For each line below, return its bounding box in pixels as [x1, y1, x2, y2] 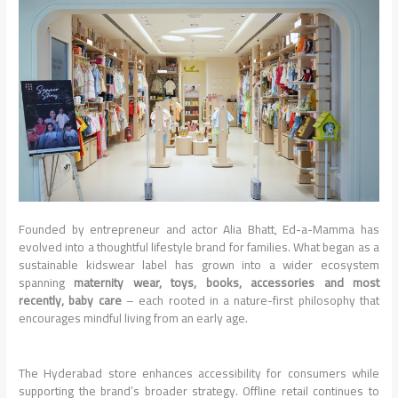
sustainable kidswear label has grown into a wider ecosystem [19, 253, 379, 277]
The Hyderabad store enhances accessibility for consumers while [19, 362, 379, 386]
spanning [19, 271, 75, 295]
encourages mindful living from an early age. [19, 306, 249, 330]
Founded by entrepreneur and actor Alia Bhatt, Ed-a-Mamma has [19, 218, 379, 242]
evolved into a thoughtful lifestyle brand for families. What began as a [19, 235, 379, 259]
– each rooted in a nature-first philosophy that [121, 289, 379, 313]
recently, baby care [19, 289, 122, 313]
